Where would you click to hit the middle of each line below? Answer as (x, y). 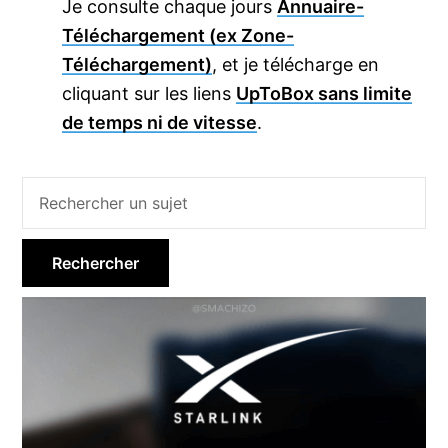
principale (84, 276)
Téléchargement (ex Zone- (178, 36)
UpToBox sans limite (324, 94)
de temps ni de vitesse (160, 123)
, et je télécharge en (296, 65)
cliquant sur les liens (149, 94)
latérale (69, 236)
